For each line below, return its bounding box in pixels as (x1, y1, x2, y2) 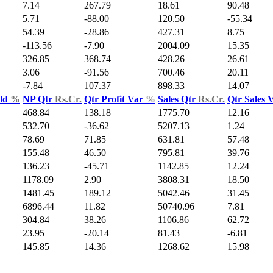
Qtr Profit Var (84, 94, 146, 105)
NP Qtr (23, 94, 55, 105)
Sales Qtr (158, 94, 198, 105)
